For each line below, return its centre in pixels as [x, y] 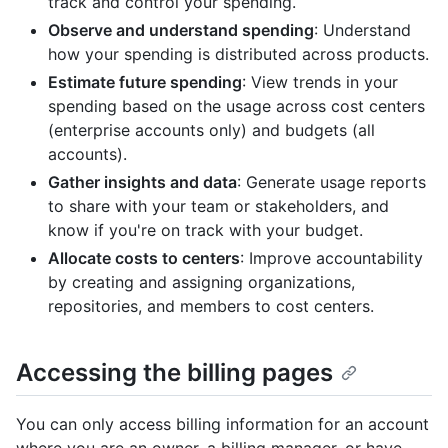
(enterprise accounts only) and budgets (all [211, 130]
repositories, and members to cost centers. [211, 306]
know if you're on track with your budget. [205, 230]
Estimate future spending [145, 82]
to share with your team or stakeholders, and [218, 206]
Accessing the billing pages [174, 373]
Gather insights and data [142, 182]
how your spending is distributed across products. [238, 54]
